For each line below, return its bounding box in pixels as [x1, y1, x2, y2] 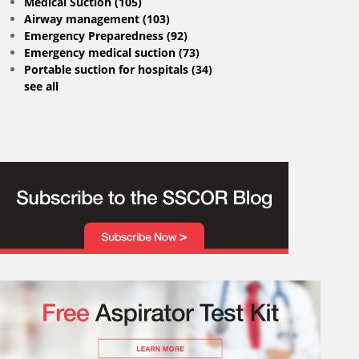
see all [24, 78, 58, 94]
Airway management [24, 10, 143, 26]
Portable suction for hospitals [24, 61, 192, 77]
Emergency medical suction [24, 44, 179, 60]
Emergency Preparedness [24, 27, 167, 43]
